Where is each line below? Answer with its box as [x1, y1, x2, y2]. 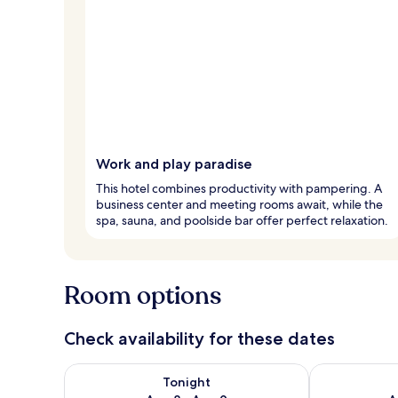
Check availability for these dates [64, 327, 335, 349]
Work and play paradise [96, 155, 252, 172]
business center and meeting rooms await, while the [96, 195, 383, 212]
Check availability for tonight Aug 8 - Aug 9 [63, 362, 342, 381]
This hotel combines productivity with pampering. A [96, 179, 382, 196]
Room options [64, 278, 221, 313]
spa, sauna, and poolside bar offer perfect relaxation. [96, 211, 388, 228]
